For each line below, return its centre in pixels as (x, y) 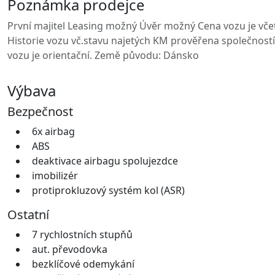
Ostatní (28, 214)
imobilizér (55, 175)
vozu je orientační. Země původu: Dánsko (103, 55)
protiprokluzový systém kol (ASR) (108, 190)
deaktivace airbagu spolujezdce (105, 161)
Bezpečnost (40, 111)
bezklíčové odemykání (83, 264)
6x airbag (53, 131)
